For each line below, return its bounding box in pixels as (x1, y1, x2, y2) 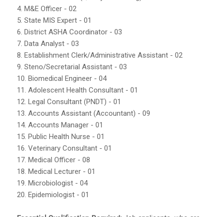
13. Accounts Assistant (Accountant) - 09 (17, 108, 150, 118)
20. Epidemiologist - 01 (17, 190, 89, 199)
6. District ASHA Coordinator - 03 (17, 27, 122, 36)
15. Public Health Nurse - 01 (17, 132, 105, 141)
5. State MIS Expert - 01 (17, 15, 92, 25)
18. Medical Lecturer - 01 (17, 167, 95, 176)
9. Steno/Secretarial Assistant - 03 (17, 62, 127, 71)
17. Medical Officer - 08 (17, 155, 90, 164)
